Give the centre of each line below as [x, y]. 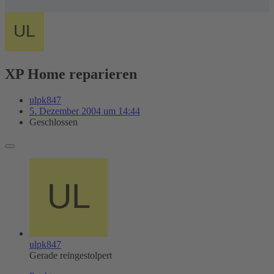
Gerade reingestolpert [71, 255]
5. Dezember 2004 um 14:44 [85, 111]
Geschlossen [54, 122]
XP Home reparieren [71, 74]
